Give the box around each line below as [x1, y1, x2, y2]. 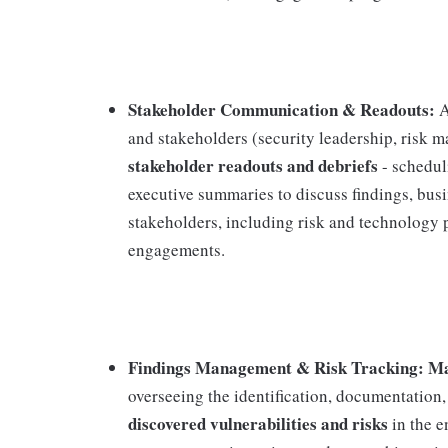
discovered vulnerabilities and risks [128, 411, 388, 436]
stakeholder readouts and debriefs [128, 153, 378, 178]
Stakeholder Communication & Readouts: [128, 97, 435, 122]
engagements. [128, 238, 225, 261]
